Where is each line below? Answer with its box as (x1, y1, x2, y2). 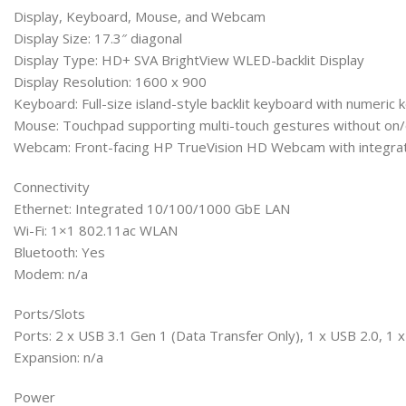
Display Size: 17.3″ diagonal (14, 29, 182, 47)
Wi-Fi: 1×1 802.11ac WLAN (14, 221, 178, 239)
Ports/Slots (14, 304, 85, 323)
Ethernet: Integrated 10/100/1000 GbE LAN (14, 199, 290, 217)
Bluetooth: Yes (14, 243, 105, 261)
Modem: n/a (14, 265, 88, 283)
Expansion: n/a (14, 348, 103, 366)
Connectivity (14, 178, 90, 196)
